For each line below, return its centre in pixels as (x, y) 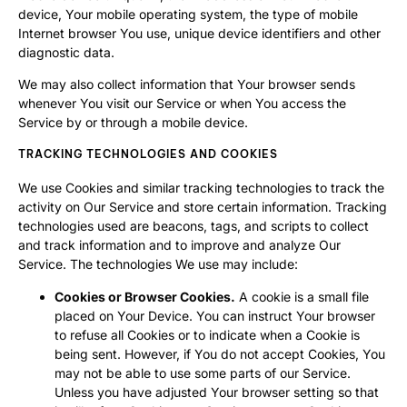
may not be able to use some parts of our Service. (203, 372)
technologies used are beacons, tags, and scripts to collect (194, 226)
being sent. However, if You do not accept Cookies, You (220, 353)
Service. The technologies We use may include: (158, 264)
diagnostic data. (66, 52)
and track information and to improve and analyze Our (179, 245)
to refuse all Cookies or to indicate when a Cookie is (207, 334)
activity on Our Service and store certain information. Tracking (203, 207)
